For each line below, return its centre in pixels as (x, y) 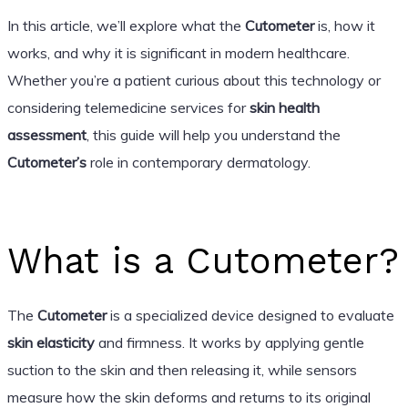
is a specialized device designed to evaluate (250, 315)
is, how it (344, 25)
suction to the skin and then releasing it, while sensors (182, 369)
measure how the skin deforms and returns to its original (189, 397)
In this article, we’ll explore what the (126, 25)
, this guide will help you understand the (213, 134)
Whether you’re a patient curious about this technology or (194, 80)
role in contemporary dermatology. (198, 162)
